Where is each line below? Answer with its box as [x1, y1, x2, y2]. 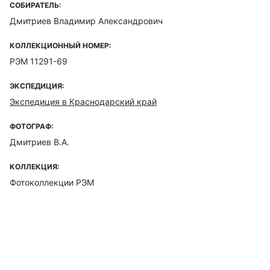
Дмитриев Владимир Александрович [10, 16, 163, 26]
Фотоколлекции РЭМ [10, 177, 94, 187]
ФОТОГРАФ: [10, 122, 54, 131]
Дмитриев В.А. [10, 137, 69, 147]
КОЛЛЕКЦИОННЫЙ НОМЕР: [10, 41, 111, 50]
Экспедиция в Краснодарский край [10, 96, 157, 107]
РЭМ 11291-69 [10, 56, 67, 66]
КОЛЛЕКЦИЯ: [10, 162, 60, 171]
